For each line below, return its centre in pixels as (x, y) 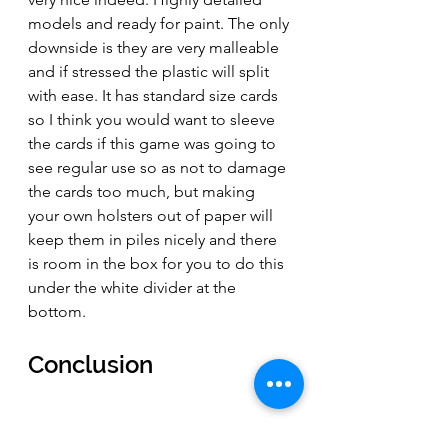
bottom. (59, 311)
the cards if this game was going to (154, 143)
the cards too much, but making (143, 191)
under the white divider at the (134, 287)
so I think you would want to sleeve (153, 119)
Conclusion (90, 364)
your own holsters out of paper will (152, 215)
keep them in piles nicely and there (154, 239)
